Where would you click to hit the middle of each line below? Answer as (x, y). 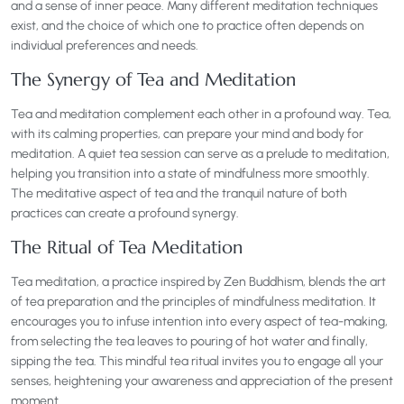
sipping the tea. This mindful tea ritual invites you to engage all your (197, 362)
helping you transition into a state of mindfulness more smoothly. (190, 174)
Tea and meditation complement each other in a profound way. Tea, (201, 115)
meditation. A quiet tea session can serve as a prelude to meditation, (200, 154)
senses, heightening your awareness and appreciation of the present (202, 381)
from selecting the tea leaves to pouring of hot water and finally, (189, 342)
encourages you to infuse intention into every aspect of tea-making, (199, 322)
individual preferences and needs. (105, 46)
